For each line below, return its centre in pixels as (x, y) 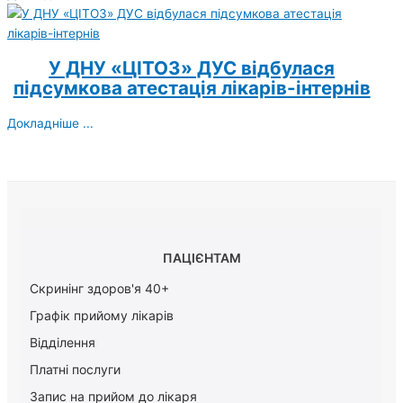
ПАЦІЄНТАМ (201, 257)
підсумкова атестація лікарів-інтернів (192, 87)
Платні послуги (75, 369)
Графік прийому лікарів (102, 315)
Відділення (63, 342)
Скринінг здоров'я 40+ (99, 288)
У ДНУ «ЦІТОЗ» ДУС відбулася (192, 67)
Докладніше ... (50, 123)
